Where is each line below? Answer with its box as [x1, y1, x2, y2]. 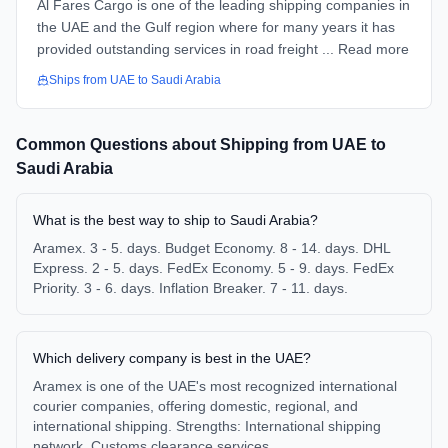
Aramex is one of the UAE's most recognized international [33, 378, 397, 394]
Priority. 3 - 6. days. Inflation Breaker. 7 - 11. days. [33, 280, 348, 296]
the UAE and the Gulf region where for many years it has [37, 19, 395, 35]
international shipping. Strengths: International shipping [33, 418, 381, 434]
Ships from [49, 73, 110, 87]
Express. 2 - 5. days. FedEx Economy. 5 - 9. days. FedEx [33, 260, 394, 276]
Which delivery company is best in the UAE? [33, 350, 311, 366]
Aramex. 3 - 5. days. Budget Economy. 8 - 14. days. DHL [33, 240, 390, 256]
